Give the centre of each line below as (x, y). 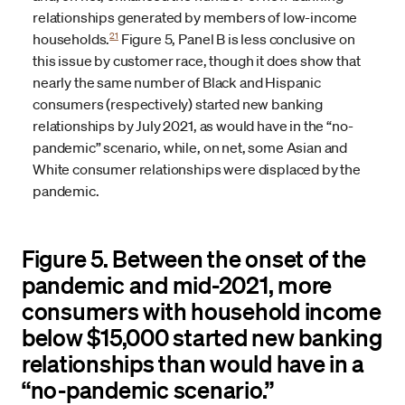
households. (71, 38)
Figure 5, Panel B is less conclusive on (236, 38)
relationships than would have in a (193, 363)
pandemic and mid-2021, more (177, 284)
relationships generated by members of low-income (195, 17)
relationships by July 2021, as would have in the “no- (193, 125)
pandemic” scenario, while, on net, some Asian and (190, 147)
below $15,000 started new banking (202, 336)
